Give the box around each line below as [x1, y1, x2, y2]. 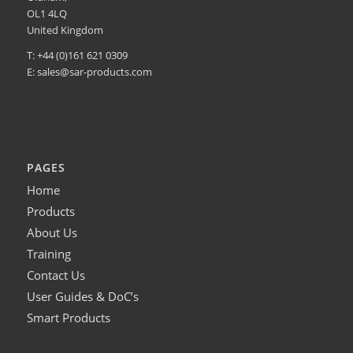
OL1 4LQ [26, 6, 67, 20]
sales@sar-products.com [36, 64, 152, 79]
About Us [26, 224, 77, 240]
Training [26, 245, 71, 262]
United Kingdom [26, 22, 103, 37]
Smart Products [26, 309, 110, 325]
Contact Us [26, 266, 85, 283]
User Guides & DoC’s [26, 288, 139, 304]
